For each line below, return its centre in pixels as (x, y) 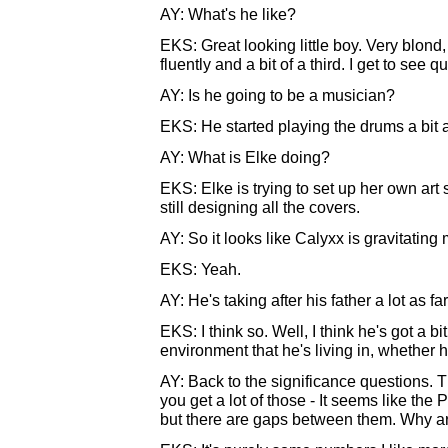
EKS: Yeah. (200, 269)
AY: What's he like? (228, 14)
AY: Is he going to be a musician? (277, 95)
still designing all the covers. (260, 207)
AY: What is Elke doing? (245, 157)
